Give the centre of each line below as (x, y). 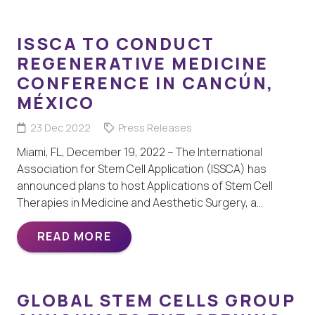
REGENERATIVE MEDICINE (143, 63)
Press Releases (155, 127)
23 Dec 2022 (60, 127)
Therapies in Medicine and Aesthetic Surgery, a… (140, 202)
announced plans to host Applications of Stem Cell (145, 185)
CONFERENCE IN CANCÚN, (146, 82)
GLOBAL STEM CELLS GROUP (156, 300)
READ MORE (74, 237)
